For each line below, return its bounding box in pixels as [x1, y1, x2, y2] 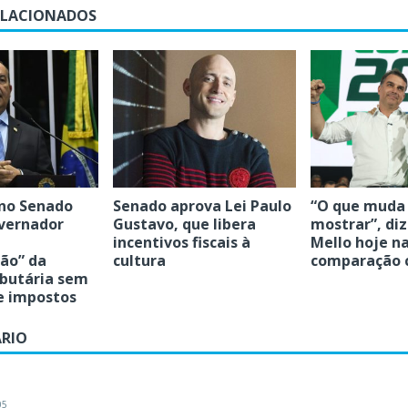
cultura [112, 250, 166, 270]
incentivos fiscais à [112, 231, 250, 252]
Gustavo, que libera [112, 213, 256, 234]
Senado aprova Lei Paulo [112, 195, 291, 216]
